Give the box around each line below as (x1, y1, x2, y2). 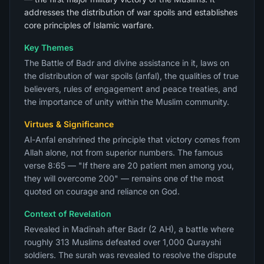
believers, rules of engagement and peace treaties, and (24, 84, 237, 94)
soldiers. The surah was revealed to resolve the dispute (24, 250, 236, 260)
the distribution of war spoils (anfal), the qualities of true (24, 71, 239, 81)
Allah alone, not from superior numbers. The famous (24, 147, 223, 157)
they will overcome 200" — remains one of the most (24, 173, 224, 183)
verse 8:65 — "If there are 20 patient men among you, (24, 160, 234, 170)
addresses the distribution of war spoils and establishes (24, 7, 237, 17)
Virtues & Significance (24, 119, 114, 129)
